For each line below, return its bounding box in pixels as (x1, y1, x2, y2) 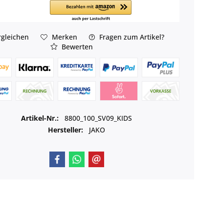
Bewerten (60, 42, 93, 51)
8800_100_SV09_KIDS (65, 113, 132, 123)
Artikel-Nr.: (21, 113, 61, 123)
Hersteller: (48, 125, 84, 134)
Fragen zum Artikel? (97, 32, 164, 42)
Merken (51, 32, 77, 42)
